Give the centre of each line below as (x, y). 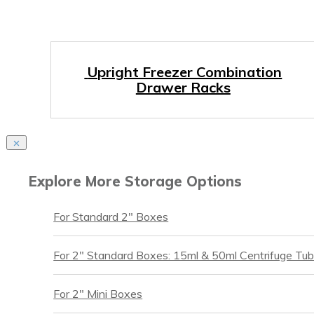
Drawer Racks (183, 87)
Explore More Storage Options (135, 182)
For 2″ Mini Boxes (98, 294)
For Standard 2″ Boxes (111, 217)
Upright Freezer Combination (185, 72)
